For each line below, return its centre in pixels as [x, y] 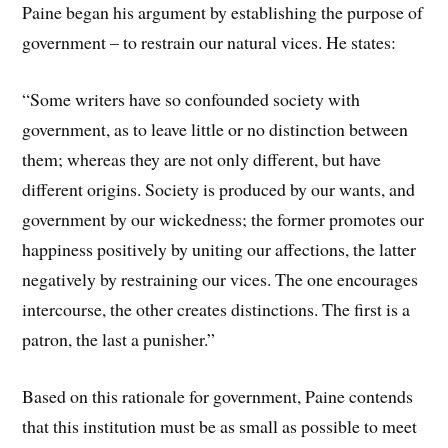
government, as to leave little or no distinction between [215, 128]
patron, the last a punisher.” [119, 338]
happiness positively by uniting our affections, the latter [219, 248]
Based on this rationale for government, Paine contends [218, 395]
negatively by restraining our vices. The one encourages [220, 278]
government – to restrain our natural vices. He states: [209, 42]
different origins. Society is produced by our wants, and [219, 188]
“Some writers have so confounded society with [191, 98]
